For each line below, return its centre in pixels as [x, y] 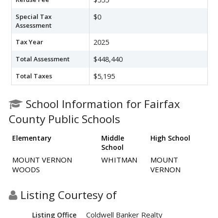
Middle [113, 138]
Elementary [32, 138]
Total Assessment [43, 59]
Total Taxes [34, 76]
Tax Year [29, 42]
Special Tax [34, 16]
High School [170, 138]
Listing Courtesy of [67, 195]
